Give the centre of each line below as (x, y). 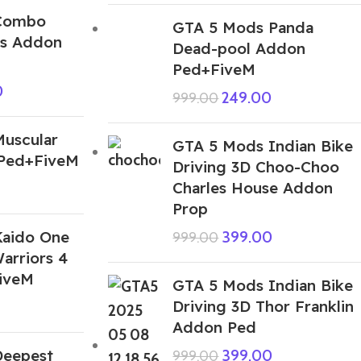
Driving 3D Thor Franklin (263, 306)
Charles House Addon (253, 187)
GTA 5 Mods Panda (243, 27)
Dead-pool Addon (239, 48)
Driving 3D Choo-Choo (256, 166)
